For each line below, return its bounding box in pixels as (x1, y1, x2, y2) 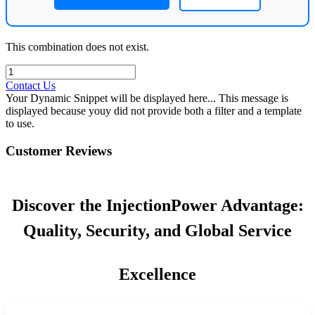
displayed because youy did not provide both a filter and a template (6, 104, 302, 117)
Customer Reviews (6, 143, 112, 158)
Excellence (119, 265, 196, 284)
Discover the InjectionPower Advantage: (11, 196, 304, 215)
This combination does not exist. (6, 40, 149, 53)
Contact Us (6, 79, 56, 91)
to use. (6, 117, 34, 129)
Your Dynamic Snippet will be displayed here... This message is (6, 91, 288, 104)
